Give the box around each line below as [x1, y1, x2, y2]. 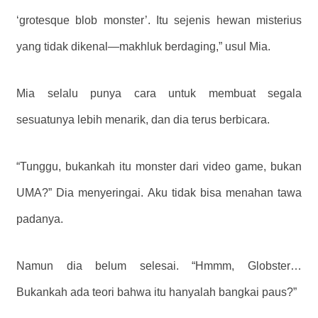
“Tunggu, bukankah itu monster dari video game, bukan [16, 160, 302, 173]
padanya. [16, 213, 63, 226]
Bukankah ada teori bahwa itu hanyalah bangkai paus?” [16, 286, 297, 299]
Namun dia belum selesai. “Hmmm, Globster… [16, 260, 302, 273]
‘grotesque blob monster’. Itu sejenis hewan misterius [16, 14, 302, 27]
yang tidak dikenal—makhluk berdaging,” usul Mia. [16, 40, 270, 53]
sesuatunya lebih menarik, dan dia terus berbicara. [16, 114, 270, 126]
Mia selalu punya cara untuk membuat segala [16, 87, 302, 100]
